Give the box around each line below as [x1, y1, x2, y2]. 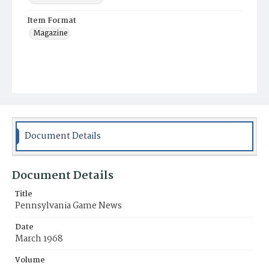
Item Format [27, 14, 76, 27]
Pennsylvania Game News [15, 199, 122, 213]
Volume [15, 254, 45, 267]
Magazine [33, 27, 68, 40]
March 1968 [15, 232, 63, 246]
